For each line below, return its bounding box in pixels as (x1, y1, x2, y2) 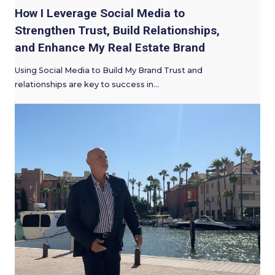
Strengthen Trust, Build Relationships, (15, 23, 220, 37)
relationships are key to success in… (15, 80, 159, 90)
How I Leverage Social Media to (15, 6, 185, 20)
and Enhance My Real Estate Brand (15, 40, 205, 55)
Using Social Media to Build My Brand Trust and (15, 66, 203, 76)
